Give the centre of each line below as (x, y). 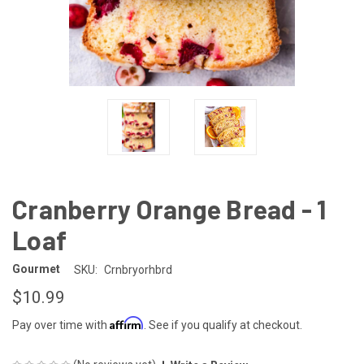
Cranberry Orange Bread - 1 (169, 208)
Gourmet (36, 269)
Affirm (127, 323)
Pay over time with (61, 325)
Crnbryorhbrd (138, 269)
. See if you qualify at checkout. (223, 325)
